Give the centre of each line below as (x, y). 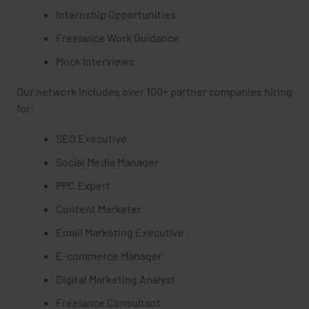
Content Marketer (99, 209)
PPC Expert (83, 185)
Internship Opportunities (116, 14)
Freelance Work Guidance (118, 38)
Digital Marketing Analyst (116, 279)
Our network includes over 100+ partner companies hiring (154, 91)
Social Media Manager (107, 162)
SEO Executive (91, 138)
